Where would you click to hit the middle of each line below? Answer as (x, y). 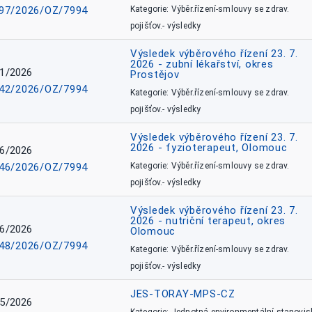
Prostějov (155, 75)
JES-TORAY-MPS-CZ (182, 294)
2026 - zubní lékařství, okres (202, 64)
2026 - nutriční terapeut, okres (208, 221)
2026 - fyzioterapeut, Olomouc (209, 148)
